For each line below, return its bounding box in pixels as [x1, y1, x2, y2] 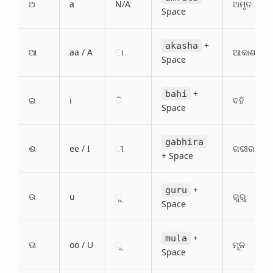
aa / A [69, 46, 93, 58]
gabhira [165, 136, 204, 147]
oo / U [69, 239, 93, 250]
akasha [165, 40, 198, 51]
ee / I [69, 143, 90, 154]
